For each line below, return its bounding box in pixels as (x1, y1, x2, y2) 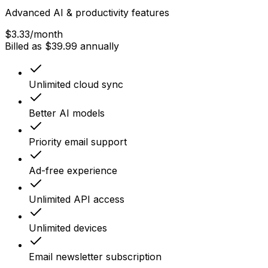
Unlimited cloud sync (29, 78, 123, 91)
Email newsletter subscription (29, 251, 162, 263)
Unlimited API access (29, 193, 124, 206)
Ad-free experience (29, 165, 117, 177)
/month (30, 28, 63, 41)
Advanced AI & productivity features (5, 7, 169, 19)
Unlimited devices (29, 222, 107, 234)
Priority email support (29, 136, 127, 148)
